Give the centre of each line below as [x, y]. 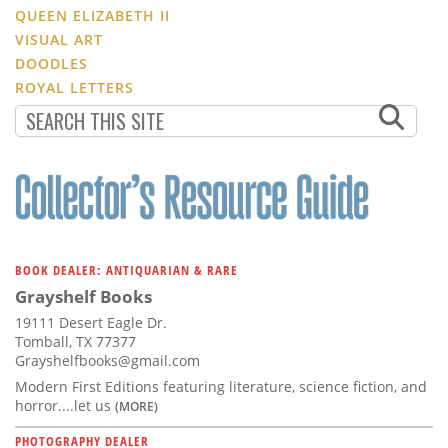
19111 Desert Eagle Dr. [91, 323]
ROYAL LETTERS [74, 88]
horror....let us [65, 406]
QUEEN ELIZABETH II [92, 16]
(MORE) [136, 406]
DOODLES [51, 64]
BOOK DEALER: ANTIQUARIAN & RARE [126, 270]
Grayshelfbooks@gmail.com [107, 361]
